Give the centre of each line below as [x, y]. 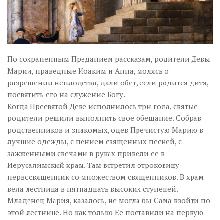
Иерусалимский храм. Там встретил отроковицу [93, 165]
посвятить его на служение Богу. [66, 94]
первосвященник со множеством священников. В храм [106, 177]
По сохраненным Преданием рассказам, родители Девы [109, 59]
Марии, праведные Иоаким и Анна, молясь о [88, 70]
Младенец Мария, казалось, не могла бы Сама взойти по [109, 200]
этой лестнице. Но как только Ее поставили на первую [105, 212]
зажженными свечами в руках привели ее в [86, 153]
